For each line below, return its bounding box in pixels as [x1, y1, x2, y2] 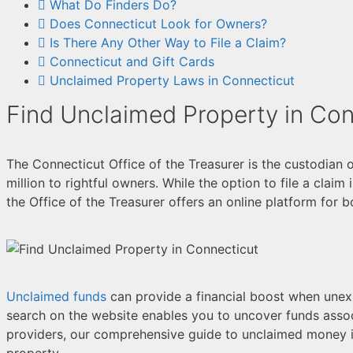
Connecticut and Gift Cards [50, 53, 214, 69]
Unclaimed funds [6, 288, 106, 304]
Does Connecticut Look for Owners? [50, 15, 267, 32]
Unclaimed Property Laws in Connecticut [50, 72, 295, 88]
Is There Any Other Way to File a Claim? [50, 34, 286, 50]
